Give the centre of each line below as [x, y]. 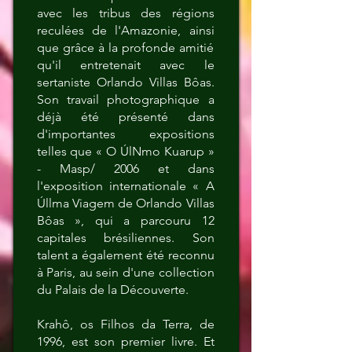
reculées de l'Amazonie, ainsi [125, 30]
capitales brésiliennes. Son [125, 238]
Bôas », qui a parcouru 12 [125, 220]
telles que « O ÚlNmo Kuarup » [125, 151]
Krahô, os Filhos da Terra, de [125, 324]
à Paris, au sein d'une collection [125, 272]
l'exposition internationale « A [125, 186]
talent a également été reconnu [125, 255]
